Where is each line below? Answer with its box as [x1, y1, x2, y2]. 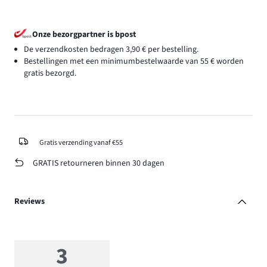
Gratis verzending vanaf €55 [39, 136, 123, 148]
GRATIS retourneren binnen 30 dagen [32, 157, 164, 169]
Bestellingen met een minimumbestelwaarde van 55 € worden [24, 55, 244, 67]
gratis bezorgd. [24, 67, 76, 79]
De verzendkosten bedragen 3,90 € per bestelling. [24, 43, 198, 55]
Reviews [14, 195, 45, 208]
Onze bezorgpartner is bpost [32, 28, 136, 41]
